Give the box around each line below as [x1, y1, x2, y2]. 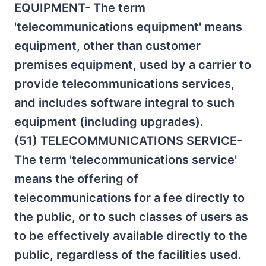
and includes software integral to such [14, 96, 235, 110]
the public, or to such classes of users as [14, 210, 248, 224]
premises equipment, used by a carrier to [14, 58, 251, 72]
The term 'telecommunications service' [14, 153, 237, 167]
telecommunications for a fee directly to [14, 191, 245, 205]
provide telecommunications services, [14, 77, 235, 91]
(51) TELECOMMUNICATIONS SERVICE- [14, 134, 242, 148]
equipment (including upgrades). [14, 115, 204, 129]
